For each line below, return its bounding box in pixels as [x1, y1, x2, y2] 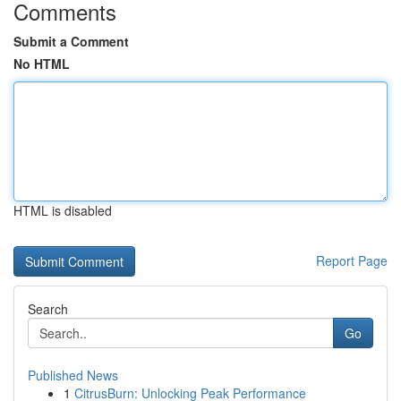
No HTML [13, 55, 70, 73]
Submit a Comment [13, 32, 129, 50]
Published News [28, 366, 118, 384]
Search [28, 300, 68, 318]
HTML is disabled [13, 201, 112, 219]
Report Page [316, 252, 388, 269]
